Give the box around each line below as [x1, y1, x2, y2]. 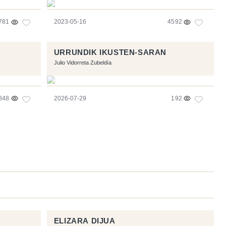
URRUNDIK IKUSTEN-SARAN [53, 48, 166, 56]
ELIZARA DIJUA [53, 216, 116, 225]
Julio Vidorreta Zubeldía [53, 60, 111, 66]
